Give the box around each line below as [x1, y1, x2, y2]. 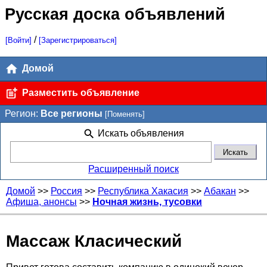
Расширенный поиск [88, 163, 179, 174]
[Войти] [5, 35, 32, 45]
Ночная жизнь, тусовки [92, 196, 202, 207]
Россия [51, 185, 82, 196]
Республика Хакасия [98, 185, 188, 196]
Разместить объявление [20, 87, 139, 98]
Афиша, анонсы [6, 196, 77, 207]
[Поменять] [105, 109, 145, 119]
